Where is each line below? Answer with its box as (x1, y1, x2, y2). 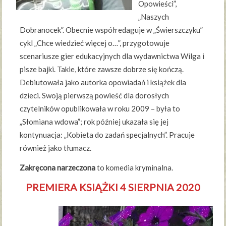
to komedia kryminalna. (95, 163, 174, 173)
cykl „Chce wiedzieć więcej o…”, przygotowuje (20, 38, 170, 48)
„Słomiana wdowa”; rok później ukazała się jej (20, 117, 169, 127)
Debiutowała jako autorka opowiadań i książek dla (20, 78, 187, 87)
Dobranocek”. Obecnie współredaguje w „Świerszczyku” (20, 25, 203, 35)
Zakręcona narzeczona (20, 163, 96, 173)
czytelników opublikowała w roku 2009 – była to (20, 104, 181, 114)
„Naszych (138, 12, 169, 22)
